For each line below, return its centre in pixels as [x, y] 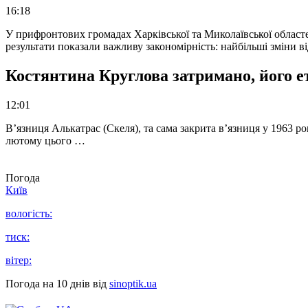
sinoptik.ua [133, 284]
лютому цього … [45, 141]
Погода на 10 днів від [57, 284]
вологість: [29, 214]
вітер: [19, 261]
